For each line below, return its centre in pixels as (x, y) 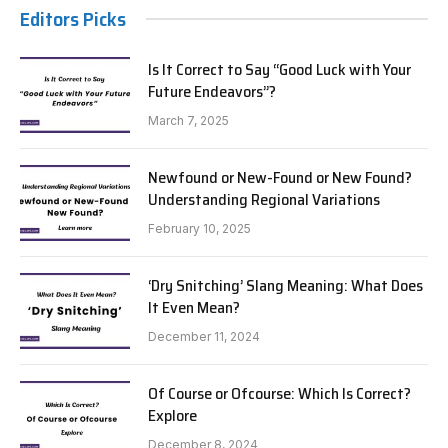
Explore (172, 415)
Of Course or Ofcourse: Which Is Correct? (279, 393)
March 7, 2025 (188, 120)
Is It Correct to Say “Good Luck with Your (279, 69)
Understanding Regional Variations (264, 199)
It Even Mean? (194, 307)
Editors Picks (73, 18)
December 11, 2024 (204, 336)
